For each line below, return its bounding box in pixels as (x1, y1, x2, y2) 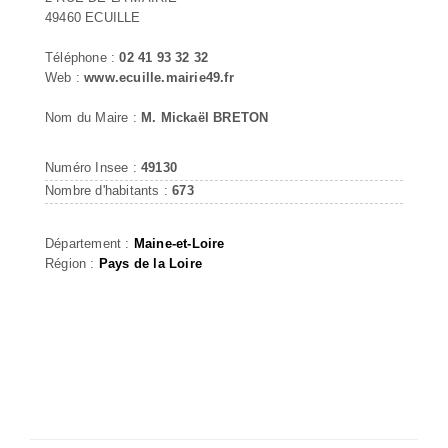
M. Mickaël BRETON (141, 109, 269, 125)
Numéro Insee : (45, 159, 141, 175)
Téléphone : (45, 49, 120, 65)
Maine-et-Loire (133, 235, 225, 251)
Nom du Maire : (45, 109, 141, 125)
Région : (45, 255, 99, 271)
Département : (45, 235, 134, 251)
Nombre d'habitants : (45, 182, 173, 198)
